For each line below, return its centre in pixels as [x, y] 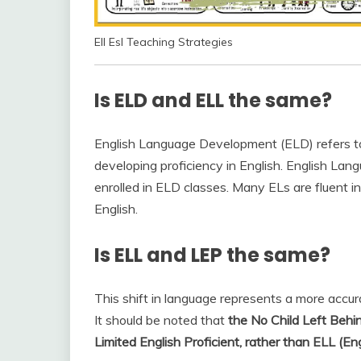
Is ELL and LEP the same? [212, 255]
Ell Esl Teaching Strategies [164, 42]
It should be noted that [161, 320]
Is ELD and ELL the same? [213, 101]
